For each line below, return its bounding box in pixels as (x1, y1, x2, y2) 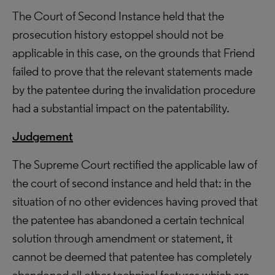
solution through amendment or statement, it (12, 231, 233, 246)
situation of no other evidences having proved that (12, 194, 258, 209)
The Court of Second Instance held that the (12, 9, 224, 23)
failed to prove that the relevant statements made (12, 64, 252, 79)
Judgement (12, 129, 73, 144)
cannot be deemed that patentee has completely (12, 249, 252, 264)
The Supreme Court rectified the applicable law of (12, 157, 257, 172)
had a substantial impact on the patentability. (12, 101, 230, 115)
